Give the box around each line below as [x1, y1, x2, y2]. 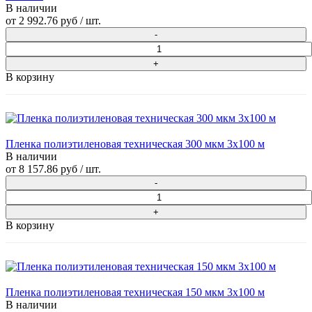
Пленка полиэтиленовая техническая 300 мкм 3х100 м [6, 138, 265, 150]
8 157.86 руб [19, 163, 77, 175]
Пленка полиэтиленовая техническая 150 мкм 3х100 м [6, 286, 265, 299]
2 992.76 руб [19, 15, 77, 27]
